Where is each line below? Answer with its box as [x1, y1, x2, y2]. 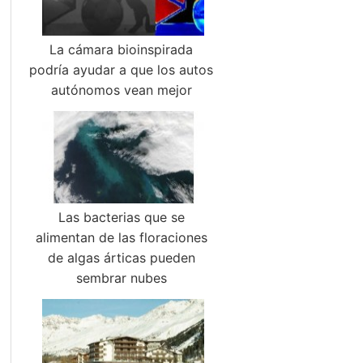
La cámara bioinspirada [49, 41, 194, 58]
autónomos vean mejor [50, 82, 192, 98]
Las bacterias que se [58, 209, 185, 225]
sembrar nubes [75, 270, 167, 286]
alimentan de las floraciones [35, 229, 207, 246]
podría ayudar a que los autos [29, 62, 214, 78]
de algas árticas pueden [47, 250, 195, 266]
